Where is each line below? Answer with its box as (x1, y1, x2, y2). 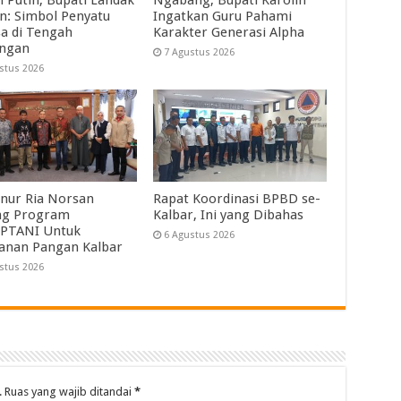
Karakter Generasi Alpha (153, 23, 305, 40)
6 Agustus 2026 (164, 229, 235, 242)
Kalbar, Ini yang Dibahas (153, 207, 304, 224)
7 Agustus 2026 (164, 46, 235, 58)
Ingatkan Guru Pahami (153, 7, 293, 24)
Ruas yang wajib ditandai (4, 385, 134, 399)
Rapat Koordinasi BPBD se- (153, 191, 321, 208)
